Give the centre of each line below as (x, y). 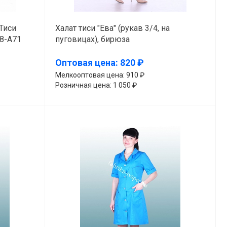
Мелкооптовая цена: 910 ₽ (100, 75)
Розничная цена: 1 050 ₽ (96, 85)
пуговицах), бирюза (92, 39)
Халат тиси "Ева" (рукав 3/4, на (112, 28)
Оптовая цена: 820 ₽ (99, 63)
